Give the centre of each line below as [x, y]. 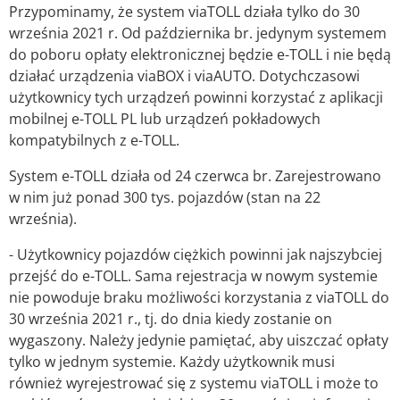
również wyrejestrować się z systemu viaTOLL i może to [194, 383]
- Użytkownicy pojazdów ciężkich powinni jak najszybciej [196, 255]
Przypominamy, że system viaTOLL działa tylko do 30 [184, 12]
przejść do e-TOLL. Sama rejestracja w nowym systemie [193, 276]
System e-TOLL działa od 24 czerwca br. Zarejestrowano [195, 176]
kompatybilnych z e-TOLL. [94, 141]
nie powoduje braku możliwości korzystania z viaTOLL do [199, 298]
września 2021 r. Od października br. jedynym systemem [198, 33]
